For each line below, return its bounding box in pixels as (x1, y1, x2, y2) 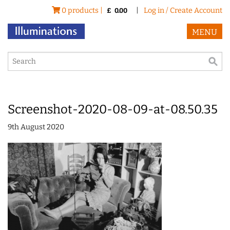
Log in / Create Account (144, 6, 222, 15)
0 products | (60, 6, 104, 15)
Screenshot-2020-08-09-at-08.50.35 (8, 102, 218, 117)
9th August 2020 (8, 123, 64, 132)
